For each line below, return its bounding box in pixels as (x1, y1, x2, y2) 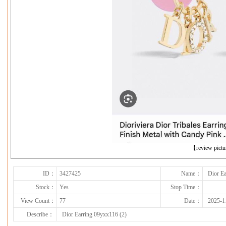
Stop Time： (171, 184, 201, 191)
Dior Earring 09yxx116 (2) (62, 211, 127, 218)
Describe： (27, 211, 54, 218)
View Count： (21, 197, 55, 204)
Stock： (36, 184, 55, 191)
